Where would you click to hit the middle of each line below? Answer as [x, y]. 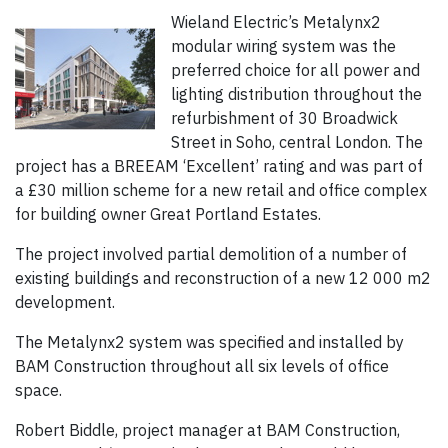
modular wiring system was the [283, 46]
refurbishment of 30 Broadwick [284, 118]
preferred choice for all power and [295, 70]
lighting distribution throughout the [296, 94]
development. [65, 302]
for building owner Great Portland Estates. [168, 214]
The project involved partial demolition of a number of [211, 254]
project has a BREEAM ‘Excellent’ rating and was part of [219, 166]
